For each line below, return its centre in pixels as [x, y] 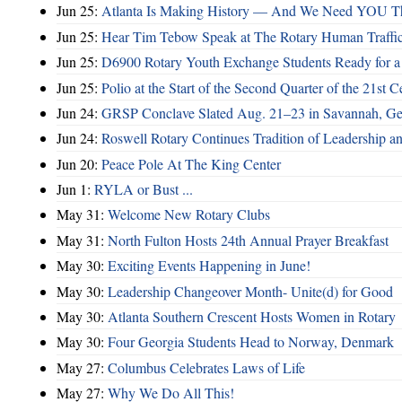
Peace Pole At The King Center [191, 163]
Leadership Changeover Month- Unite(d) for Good [250, 291]
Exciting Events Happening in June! [209, 266]
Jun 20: [79, 163]
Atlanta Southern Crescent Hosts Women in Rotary [252, 316]
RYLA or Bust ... [144, 189]
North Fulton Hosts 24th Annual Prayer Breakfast [248, 240]
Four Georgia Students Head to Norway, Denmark [251, 342]
